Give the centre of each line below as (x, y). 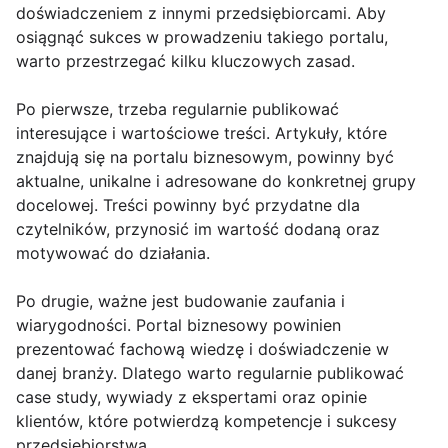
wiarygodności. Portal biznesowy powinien (178, 325)
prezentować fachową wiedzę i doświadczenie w (202, 349)
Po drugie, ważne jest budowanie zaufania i (180, 301)
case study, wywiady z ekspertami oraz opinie (191, 397)
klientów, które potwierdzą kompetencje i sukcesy (206, 421)
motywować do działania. (113, 253)
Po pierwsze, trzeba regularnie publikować (177, 109)
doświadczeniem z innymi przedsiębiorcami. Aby (201, 13)
